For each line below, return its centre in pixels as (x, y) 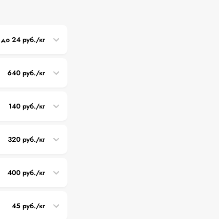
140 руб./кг (27, 106)
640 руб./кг (26, 73)
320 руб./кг (26, 139)
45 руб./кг (28, 206)
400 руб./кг (26, 172)
